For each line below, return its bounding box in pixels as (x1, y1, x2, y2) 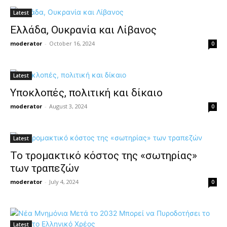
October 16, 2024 (49, 40, 95, 47)
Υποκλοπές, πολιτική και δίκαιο (10, 87, 163, 99)
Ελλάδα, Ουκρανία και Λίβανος (10, 24, 157, 36)
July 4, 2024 (49, 178, 79, 185)
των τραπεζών (10, 162, 79, 174)
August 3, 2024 (49, 102, 87, 110)
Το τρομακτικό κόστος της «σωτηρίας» (10, 149, 197, 162)
